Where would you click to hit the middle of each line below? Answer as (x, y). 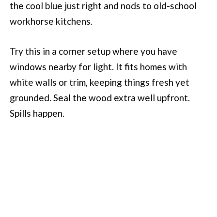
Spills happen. (37, 113)
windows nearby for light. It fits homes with (98, 66)
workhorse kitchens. (51, 21)
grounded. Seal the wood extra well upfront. (100, 97)
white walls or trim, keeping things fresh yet (100, 82)
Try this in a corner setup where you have (93, 51)
